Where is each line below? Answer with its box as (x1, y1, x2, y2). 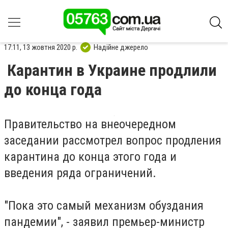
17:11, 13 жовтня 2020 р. (4, 42, 77, 52)
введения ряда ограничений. (4, 166, 156, 180)
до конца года (4, 80, 102, 99)
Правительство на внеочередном (4, 117, 176, 131)
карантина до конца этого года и (4, 150, 177, 164)
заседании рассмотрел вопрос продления (4, 133, 221, 148)
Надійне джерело (94, 42, 148, 52)
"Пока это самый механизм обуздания (4, 198, 204, 213)
